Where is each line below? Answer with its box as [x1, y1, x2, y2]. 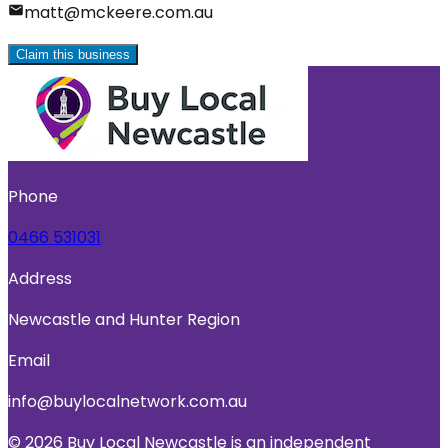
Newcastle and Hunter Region [8, 307, 240, 331]
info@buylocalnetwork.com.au [8, 389, 247, 413]
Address [8, 266, 72, 290]
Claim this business [16, 46, 130, 62]
